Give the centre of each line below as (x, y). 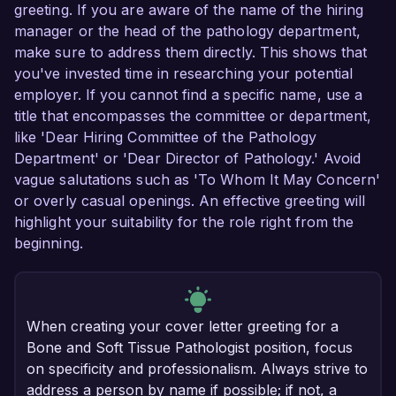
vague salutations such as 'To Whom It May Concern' (197, 180)
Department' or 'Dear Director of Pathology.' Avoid (187, 159)
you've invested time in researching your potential (183, 74)
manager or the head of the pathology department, (187, 31)
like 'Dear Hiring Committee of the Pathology (166, 137)
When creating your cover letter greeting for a (183, 327)
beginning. (49, 244)
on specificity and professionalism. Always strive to (197, 369)
